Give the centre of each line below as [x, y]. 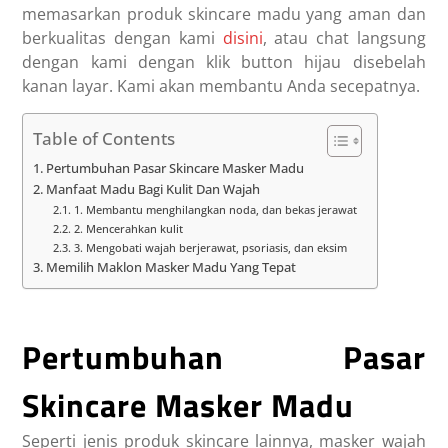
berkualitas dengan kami [122, 38]
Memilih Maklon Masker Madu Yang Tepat [170, 268]
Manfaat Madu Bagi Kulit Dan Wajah [152, 190]
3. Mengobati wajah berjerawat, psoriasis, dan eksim [210, 248]
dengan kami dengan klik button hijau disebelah [224, 62]
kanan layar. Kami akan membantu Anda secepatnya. [221, 86]
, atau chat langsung [344, 38]
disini [242, 38]
